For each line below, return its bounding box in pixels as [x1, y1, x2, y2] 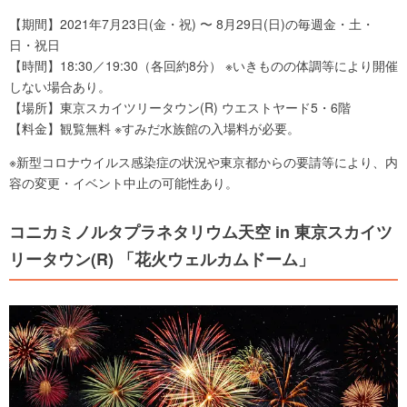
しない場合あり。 [9, 77, 111, 96]
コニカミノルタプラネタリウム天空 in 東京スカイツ [9, 220, 392, 244]
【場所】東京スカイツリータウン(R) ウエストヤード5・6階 [9, 98, 351, 117]
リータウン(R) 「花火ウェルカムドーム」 [9, 247, 314, 272]
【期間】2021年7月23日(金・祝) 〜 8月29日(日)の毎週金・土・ [9, 15, 374, 34]
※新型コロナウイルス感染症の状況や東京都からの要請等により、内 [9, 153, 398, 172]
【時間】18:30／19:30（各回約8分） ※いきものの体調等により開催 [9, 56, 398, 75]
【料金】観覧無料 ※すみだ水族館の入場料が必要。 [9, 119, 300, 138]
